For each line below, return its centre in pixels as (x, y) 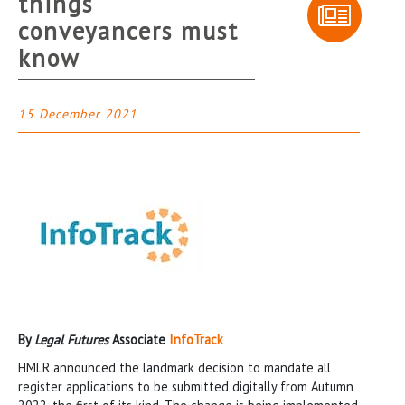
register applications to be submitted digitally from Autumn (186, 386)
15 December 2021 (78, 113)
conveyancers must (128, 30)
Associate (139, 339)
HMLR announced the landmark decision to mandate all (174, 367)
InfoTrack (196, 339)
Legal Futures (71, 339)
